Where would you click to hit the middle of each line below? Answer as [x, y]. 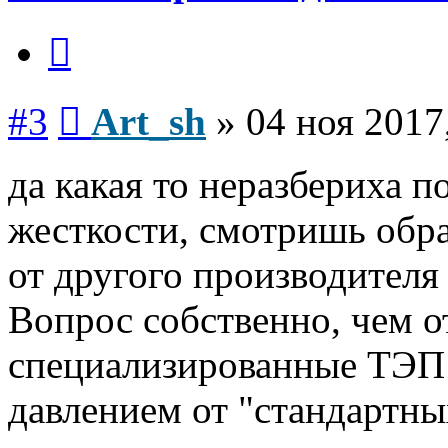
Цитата [94, 32]
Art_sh [148, 122]
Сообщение [119, 101]
